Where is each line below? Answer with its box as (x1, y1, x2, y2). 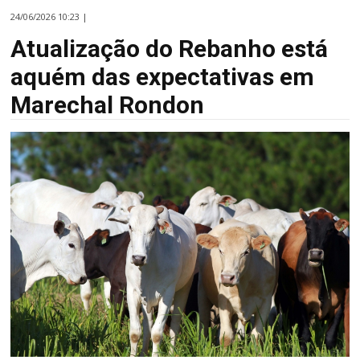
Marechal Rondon (10, 90, 205, 119)
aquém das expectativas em (10, 62, 315, 91)
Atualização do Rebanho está (10, 34, 329, 63)
